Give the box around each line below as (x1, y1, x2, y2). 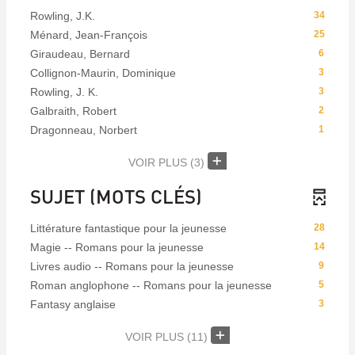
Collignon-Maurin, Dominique (30, 67, 176, 79)
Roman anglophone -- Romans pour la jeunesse (30, 279, 272, 292)
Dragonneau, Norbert (30, 124, 137, 136)
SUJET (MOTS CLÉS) (30, 184, 202, 208)
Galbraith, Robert (30, 105, 116, 117)
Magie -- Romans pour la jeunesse (30, 241, 204, 254)
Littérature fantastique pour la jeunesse (30, 222, 227, 235)
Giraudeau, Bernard (30, 48, 130, 60)
